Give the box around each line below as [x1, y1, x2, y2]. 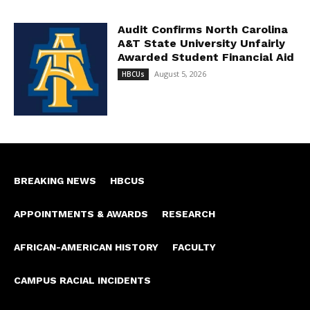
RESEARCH [162, 208, 215, 220]
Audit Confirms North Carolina [117, 22, 288, 36]
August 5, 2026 [154, 68, 206, 79]
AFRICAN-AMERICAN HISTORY [14, 241, 158, 253]
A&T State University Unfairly [117, 36, 285, 50]
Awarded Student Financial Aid [117, 50, 294, 64]
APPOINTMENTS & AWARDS [14, 208, 148, 220]
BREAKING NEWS [14, 175, 96, 187]
